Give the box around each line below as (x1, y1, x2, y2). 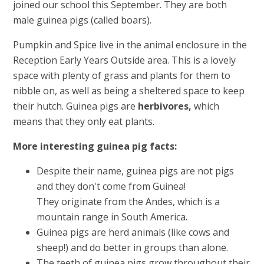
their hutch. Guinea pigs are (13, 99, 138, 113)
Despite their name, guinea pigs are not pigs (37, 164, 235, 177)
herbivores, (138, 99, 192, 113)
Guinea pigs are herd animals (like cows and (37, 225, 230, 239)
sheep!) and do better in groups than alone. (37, 240, 229, 254)
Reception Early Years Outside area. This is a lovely (13, 53, 236, 67)
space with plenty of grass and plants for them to (13, 68, 231, 82)
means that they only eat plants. (13, 114, 155, 128)
